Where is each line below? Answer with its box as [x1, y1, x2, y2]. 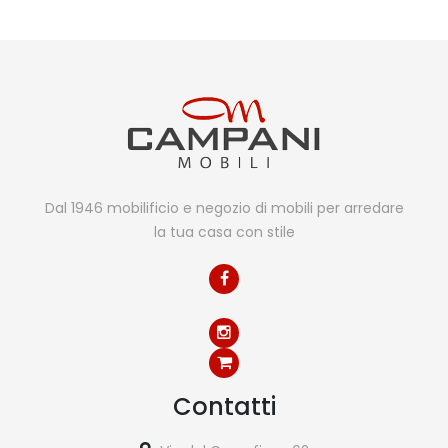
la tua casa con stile [153, 222, 295, 242]
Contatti [172, 390, 276, 423]
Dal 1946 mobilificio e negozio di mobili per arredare [44, 198, 404, 218]
